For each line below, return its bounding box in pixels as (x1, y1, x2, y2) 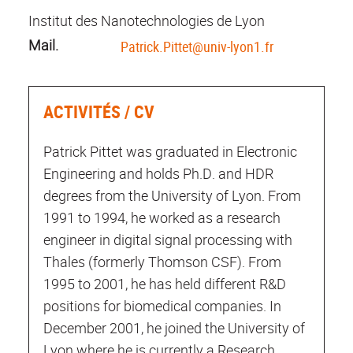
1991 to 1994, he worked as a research (43, 207, 281, 227)
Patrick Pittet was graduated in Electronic (43, 141, 297, 161)
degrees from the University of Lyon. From (43, 185, 301, 205)
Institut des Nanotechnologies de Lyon (28, 11, 265, 31)
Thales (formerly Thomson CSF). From (43, 251, 281, 271)
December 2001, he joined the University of (43, 318, 305, 337)
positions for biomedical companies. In (43, 295, 281, 315)
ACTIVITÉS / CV (43, 99, 154, 123)
